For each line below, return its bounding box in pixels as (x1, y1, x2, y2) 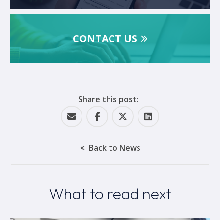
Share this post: (78, 93, 138, 105)
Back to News (88, 142, 140, 153)
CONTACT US (72, 31, 137, 45)
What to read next (49, 183, 171, 203)
